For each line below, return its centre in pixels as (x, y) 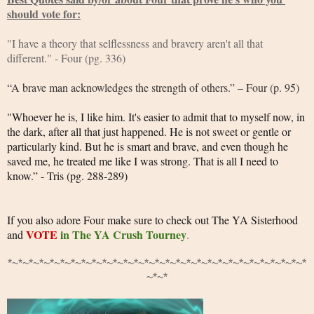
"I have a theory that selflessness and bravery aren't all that (135, 43)
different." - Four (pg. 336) (66, 58)
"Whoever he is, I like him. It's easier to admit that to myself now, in (156, 117)
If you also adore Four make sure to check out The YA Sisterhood (152, 220)
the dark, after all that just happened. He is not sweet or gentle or (149, 132)
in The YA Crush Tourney (123, 235)
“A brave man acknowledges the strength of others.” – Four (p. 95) (153, 88)
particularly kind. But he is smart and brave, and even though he (148, 146)
